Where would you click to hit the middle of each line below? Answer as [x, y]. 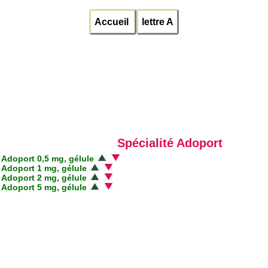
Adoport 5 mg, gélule [45, 188]
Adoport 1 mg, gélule [45, 168]
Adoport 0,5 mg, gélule [49, 159]
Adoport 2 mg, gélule [45, 178]
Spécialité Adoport [170, 143]
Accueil [113, 22]
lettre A [158, 22]
